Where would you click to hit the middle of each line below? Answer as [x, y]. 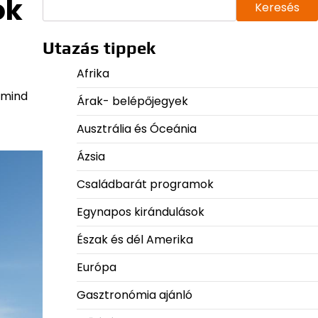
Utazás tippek [99, 48]
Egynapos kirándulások [140, 212]
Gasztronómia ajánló [134, 295]
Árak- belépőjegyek [132, 102]
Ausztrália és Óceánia [136, 129]
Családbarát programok [145, 185]
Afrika [93, 74]
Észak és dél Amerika [135, 240]
